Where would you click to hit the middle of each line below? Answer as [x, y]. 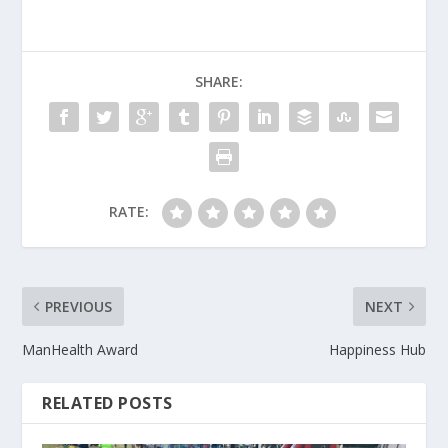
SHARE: [219, 81]
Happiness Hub [377, 349]
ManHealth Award [80, 349]
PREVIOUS [79, 306]
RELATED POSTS [107, 403]
